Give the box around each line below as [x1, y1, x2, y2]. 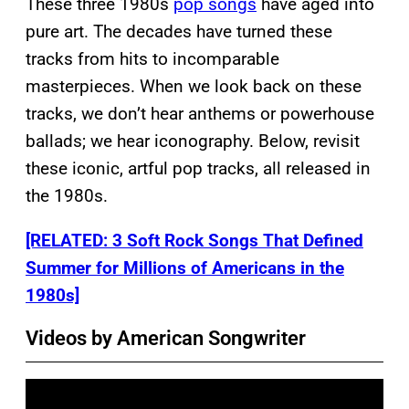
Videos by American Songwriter [26, 326, 306, 350]
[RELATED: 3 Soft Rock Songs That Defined [26, 229, 363, 251]
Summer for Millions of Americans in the [26, 257, 344, 278]
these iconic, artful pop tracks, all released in [26, 157, 371, 179]
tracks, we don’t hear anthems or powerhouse [26, 102, 374, 124]
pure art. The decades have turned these [26, 20, 332, 42]
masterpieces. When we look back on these [26, 75, 362, 97]
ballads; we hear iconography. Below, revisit [26, 130, 360, 152]
